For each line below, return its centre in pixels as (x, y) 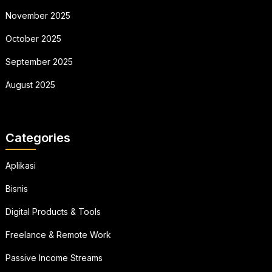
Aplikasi (20, 166)
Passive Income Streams (54, 258)
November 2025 (38, 16)
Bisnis (16, 189)
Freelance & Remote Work (58, 235)
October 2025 (33, 39)
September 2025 (39, 62)
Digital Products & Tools (53, 212)
